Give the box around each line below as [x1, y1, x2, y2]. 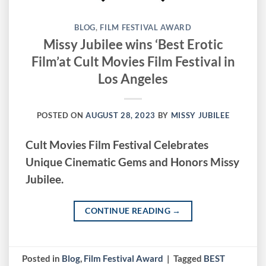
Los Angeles [98, 70, 168, 87]
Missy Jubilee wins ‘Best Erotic [43, 36, 223, 52]
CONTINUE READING [85, 205, 173, 216]
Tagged [173, 252, 204, 264]
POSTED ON [36, 110, 86, 120]
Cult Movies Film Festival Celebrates [26, 138, 209, 152]
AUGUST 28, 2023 [85, 110, 156, 120]
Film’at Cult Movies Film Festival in [31, 53, 235, 69]
